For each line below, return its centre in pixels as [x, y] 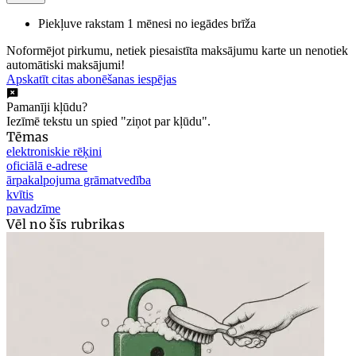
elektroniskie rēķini [54, 151]
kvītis [20, 194]
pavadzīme [33, 208]
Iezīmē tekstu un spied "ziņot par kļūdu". [108, 121]
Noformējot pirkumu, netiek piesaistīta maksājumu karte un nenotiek [177, 50]
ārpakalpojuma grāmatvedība [79, 180]
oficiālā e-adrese [47, 165]
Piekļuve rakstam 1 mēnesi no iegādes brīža [147, 23]
